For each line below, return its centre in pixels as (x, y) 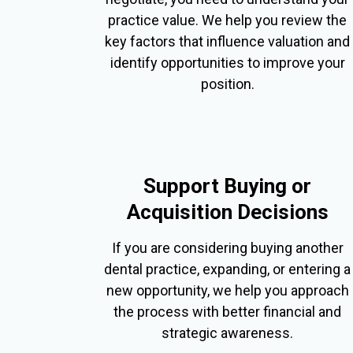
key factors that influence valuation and (228, 41)
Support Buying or (228, 186)
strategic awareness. (228, 333)
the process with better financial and (228, 311)
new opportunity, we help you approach (227, 290)
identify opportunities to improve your (227, 62)
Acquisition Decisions (227, 212)
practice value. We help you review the (228, 20)
